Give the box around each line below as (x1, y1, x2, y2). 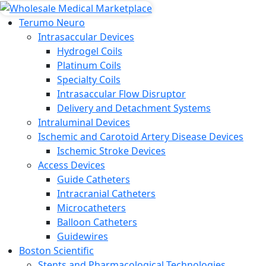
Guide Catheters (57, 172, 130, 186)
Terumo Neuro (19, 15, 85, 29)
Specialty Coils (57, 72, 121, 86)
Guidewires (57, 229, 108, 243)
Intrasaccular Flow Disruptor (57, 87, 186, 100)
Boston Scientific (19, 243, 94, 257)
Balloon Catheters (57, 215, 137, 229)
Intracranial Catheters (57, 186, 156, 200)
